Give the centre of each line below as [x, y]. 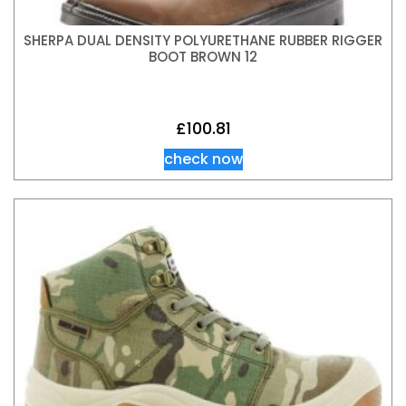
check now [203, 159]
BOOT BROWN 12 [203, 56]
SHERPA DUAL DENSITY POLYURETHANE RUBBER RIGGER [203, 40]
